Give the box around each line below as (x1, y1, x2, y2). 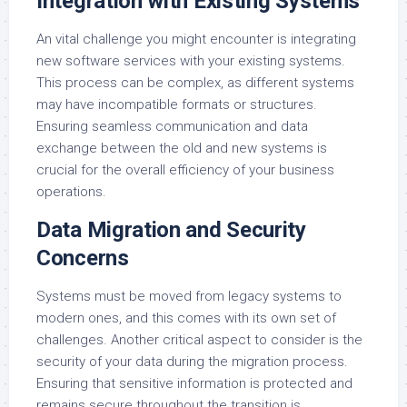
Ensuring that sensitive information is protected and (36, 374, 352, 392)
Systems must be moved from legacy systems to (36, 287, 342, 304)
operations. (36, 183, 106, 200)
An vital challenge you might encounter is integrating (36, 30, 356, 47)
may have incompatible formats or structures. (36, 95, 317, 113)
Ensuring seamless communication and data (36, 117, 308, 134)
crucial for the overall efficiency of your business (36, 161, 334, 178)
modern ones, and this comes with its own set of (36, 309, 336, 326)
